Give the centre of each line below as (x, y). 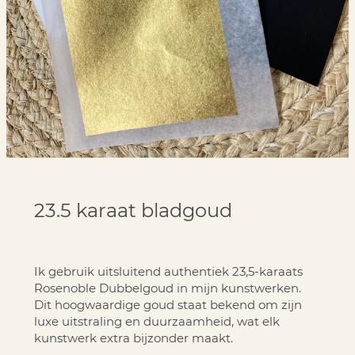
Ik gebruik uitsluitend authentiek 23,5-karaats (168, 271)
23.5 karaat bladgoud (133, 210)
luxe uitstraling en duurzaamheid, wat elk (157, 321)
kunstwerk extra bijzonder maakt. (133, 338)
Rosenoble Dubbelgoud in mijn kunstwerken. (167, 288)
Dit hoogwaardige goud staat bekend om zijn (168, 304)
